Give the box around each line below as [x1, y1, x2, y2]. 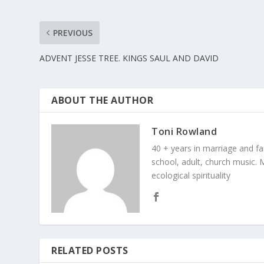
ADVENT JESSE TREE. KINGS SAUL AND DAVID [39, 52, 219, 64]
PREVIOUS [53, 27, 93, 39]
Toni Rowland [151, 125, 217, 138]
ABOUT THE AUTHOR [51, 94, 154, 107]
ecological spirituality [151, 170, 231, 181]
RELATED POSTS [51, 244, 128, 258]
